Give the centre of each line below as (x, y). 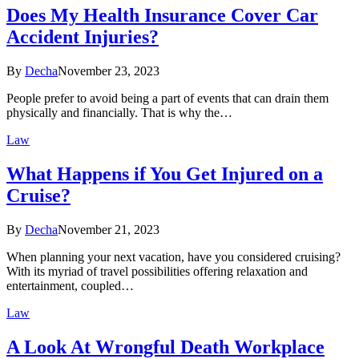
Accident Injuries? (83, 37)
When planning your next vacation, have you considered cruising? (173, 257)
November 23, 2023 (109, 71)
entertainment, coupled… (70, 286)
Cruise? (38, 196)
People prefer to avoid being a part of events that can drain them (167, 99)
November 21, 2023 (109, 230)
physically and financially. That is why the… (119, 113)
